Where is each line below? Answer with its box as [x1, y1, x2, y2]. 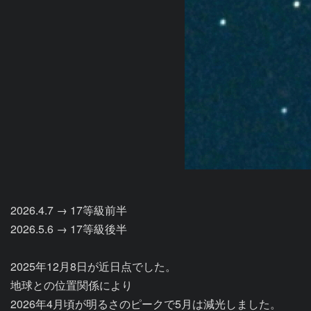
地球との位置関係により [10, 277, 133, 293]
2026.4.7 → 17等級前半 [10, 202, 127, 218]
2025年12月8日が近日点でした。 [10, 258, 176, 274]
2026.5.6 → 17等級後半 [10, 221, 127, 237]
